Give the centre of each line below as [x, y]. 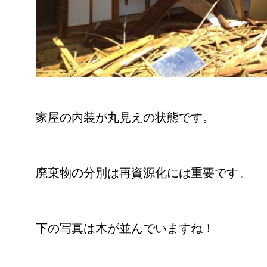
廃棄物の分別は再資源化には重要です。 [143, 173]
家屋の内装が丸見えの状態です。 [125, 118]
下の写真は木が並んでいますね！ [125, 229]
